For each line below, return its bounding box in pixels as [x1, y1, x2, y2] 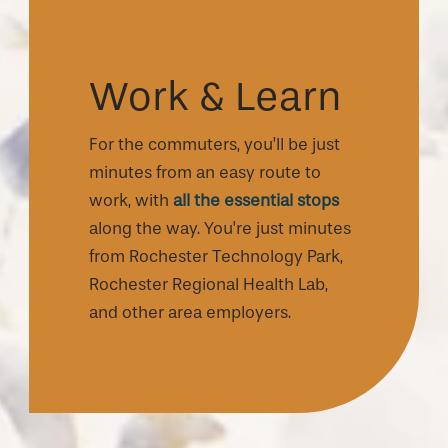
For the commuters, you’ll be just [89, 134, 340, 154]
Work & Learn [89, 72, 342, 120]
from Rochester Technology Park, [89, 246, 343, 266]
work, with [89, 190, 173, 210]
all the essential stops [173, 190, 339, 210]
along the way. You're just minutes [89, 218, 351, 238]
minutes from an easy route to [89, 162, 321, 182]
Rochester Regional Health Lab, [89, 274, 328, 294]
